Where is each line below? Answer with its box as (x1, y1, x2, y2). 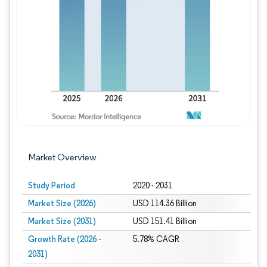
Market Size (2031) (28, 216, 96, 226)
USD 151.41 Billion (132, 216, 197, 226)
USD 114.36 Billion (132, 198, 197, 209)
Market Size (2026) (28, 198, 96, 209)
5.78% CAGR (132, 234, 179, 244)
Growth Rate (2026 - (28, 234, 101, 244)
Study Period (28, 180, 75, 191)
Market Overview (28, 151, 97, 163)
